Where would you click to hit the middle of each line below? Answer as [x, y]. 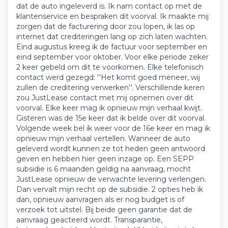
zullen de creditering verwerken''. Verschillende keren [110, 88]
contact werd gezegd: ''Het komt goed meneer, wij [108, 77]
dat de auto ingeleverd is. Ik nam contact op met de [109, 6]
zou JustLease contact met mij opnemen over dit [105, 98]
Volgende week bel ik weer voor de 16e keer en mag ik [113, 128]
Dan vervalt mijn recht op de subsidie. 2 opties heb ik [110, 189]
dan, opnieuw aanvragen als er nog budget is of [100, 199]
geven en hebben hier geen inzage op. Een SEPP [105, 159]
